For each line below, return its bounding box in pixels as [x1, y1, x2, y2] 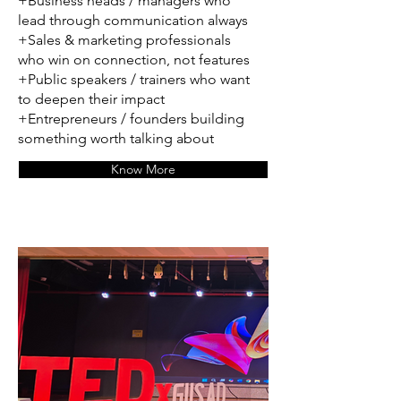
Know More [111, 161, 175, 178]
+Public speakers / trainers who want [18, 71, 250, 89]
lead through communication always [18, 12, 248, 30]
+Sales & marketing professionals [18, 31, 231, 49]
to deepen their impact [18, 90, 165, 108]
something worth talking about [18, 130, 214, 148]
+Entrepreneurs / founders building [18, 110, 244, 128]
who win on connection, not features [18, 51, 250, 69]
